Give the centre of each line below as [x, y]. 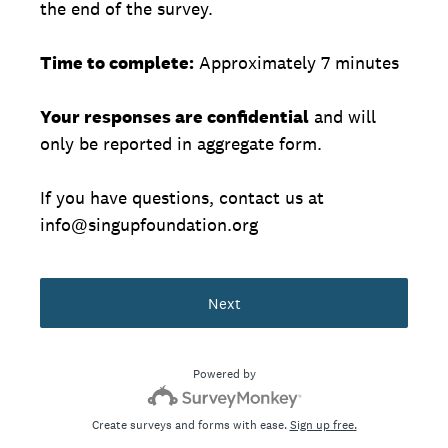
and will [342, 116]
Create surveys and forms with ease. [190, 425]
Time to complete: [117, 62]
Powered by [224, 374]
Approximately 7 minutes [296, 62]
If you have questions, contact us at [182, 197]
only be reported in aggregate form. [181, 143]
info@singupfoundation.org [149, 224]
